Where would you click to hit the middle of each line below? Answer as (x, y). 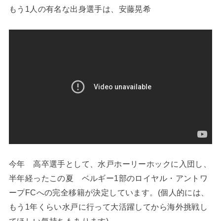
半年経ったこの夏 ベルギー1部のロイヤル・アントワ (108, 178)
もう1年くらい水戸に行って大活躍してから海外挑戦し (108, 206)
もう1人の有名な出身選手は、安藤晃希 (80, 9)
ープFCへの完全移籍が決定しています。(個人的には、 (109, 192)
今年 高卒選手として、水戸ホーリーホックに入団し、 (110, 164)
